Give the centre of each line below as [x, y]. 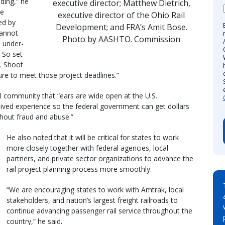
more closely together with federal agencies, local [87, 148]
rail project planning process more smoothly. [79, 169]
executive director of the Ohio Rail [122, 15]
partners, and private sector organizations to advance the [100, 158]
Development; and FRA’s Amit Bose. [121, 27]
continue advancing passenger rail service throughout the [99, 210]
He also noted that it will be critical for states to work [93, 137]
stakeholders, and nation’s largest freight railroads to [92, 200]
